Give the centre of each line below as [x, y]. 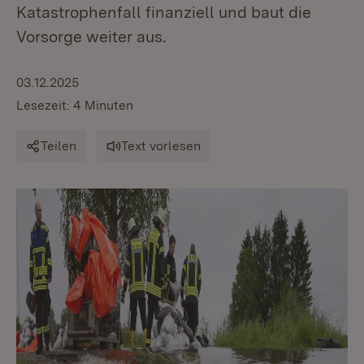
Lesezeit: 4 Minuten [75, 105]
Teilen [58, 146]
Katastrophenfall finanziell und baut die [164, 12]
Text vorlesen [161, 146]
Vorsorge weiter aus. [91, 37]
